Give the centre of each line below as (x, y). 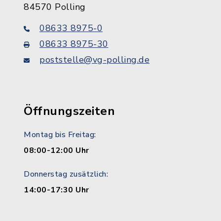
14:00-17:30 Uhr (56, 190)
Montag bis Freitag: (60, 135)
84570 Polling (55, 7)
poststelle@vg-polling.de (94, 60)
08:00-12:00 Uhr (56, 150)
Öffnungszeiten (69, 111)
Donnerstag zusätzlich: (66, 174)
